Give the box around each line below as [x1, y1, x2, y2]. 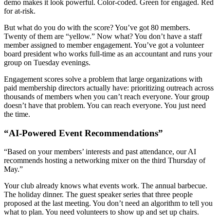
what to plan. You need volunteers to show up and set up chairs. [4, 208, 199, 217]
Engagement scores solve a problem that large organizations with [4, 74, 202, 83]
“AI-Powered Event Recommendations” [4, 127, 163, 138]
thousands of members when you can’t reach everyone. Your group [4, 92, 209, 101]
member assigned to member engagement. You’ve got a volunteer [4, 40, 204, 49]
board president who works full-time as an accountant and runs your [4, 49, 212, 58]
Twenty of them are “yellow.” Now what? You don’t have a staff [4, 32, 202, 40]
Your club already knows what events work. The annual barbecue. [4, 182, 207, 190]
